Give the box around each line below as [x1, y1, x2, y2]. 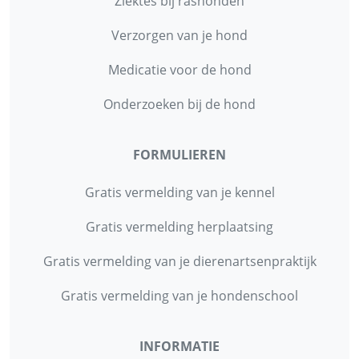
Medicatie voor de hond [107, 61, 252, 79]
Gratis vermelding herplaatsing [86, 218, 273, 236]
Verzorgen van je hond [111, 26, 248, 45]
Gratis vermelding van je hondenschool [61, 287, 298, 305]
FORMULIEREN [133, 146, 226, 164]
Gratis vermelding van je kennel [84, 184, 275, 202]
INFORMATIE [139, 337, 220, 356]
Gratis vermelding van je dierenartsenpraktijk [42, 252, 317, 271]
